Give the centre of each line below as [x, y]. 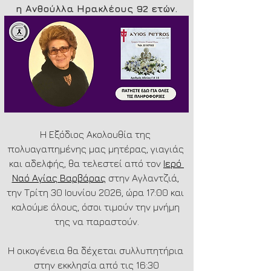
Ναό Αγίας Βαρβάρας [59, 178]
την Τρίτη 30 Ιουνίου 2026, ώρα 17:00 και [96, 192]
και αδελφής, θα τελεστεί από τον [86, 163]
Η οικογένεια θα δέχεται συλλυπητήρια [96, 250]
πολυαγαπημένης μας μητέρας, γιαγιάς [96, 149]
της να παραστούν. [96, 221]
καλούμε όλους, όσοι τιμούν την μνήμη [96, 207]
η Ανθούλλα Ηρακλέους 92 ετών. [96, 8]
